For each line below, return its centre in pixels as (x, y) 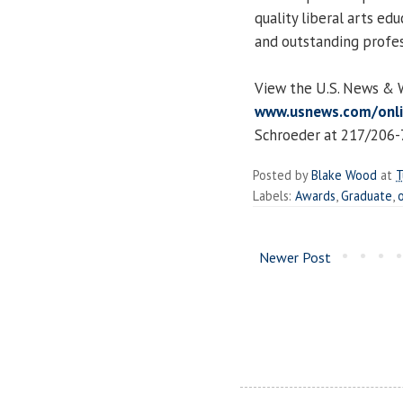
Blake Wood (344, 175)
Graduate (367, 195)
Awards (315, 195)
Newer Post (295, 257)
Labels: (274, 195)
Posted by (282, 175)
